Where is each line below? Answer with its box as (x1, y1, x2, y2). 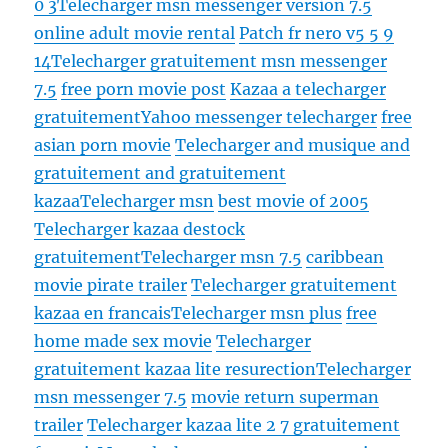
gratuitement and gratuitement (34, 163, 287, 184)
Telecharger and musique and (175, 135, 411, 156)
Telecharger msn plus (171, 303, 343, 324)
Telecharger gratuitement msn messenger (51, 51, 388, 72)
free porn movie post (61, 79, 227, 100)
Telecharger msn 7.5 (141, 247, 303, 268)
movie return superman (191, 387, 380, 408)
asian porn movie (34, 135, 172, 156)
